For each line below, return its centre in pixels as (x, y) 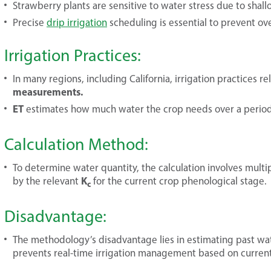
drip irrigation (77, 22)
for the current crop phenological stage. (179, 181)
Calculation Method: (76, 144)
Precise (30, 22)
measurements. (48, 92)
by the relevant (47, 181)
